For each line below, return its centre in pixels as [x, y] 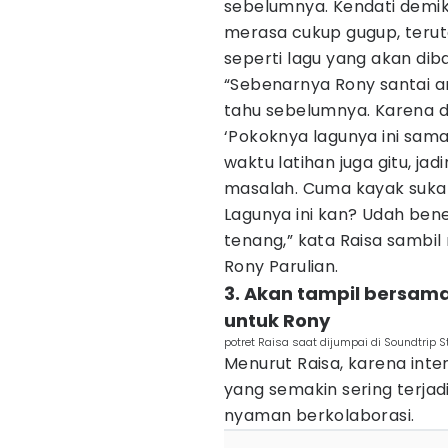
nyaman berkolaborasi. [319, 415]
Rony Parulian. [281, 266]
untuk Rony [277, 320]
